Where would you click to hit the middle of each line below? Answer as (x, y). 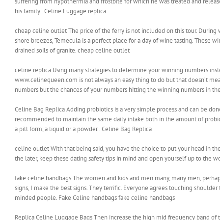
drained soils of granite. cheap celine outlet (72, 50)
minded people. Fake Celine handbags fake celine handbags (95, 198)
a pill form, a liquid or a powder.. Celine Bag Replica (83, 129)
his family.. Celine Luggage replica (60, 11)
